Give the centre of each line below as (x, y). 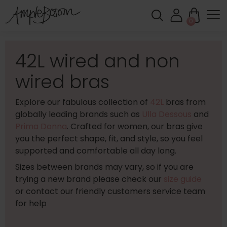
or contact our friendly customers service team (110, 191)
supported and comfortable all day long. (96, 151)
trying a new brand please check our (89, 179)
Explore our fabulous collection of (83, 102)
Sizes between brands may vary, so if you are (104, 167)
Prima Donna (41, 126)
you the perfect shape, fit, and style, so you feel (109, 139)
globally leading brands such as (79, 114)
